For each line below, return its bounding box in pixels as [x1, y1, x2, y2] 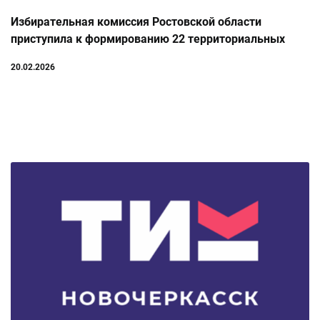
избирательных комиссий [11, 49, 150, 64]
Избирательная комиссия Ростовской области [11, 15, 261, 29]
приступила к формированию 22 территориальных [11, 32, 285, 46]
